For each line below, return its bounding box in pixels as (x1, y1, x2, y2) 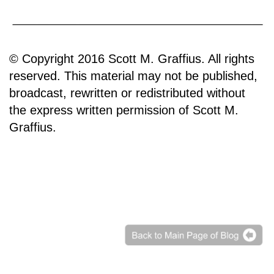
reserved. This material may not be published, (9, 68, 257, 83)
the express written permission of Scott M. (9, 103, 239, 117)
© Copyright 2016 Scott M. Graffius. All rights (9, 51, 254, 65)
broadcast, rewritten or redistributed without (9, 86, 245, 100)
